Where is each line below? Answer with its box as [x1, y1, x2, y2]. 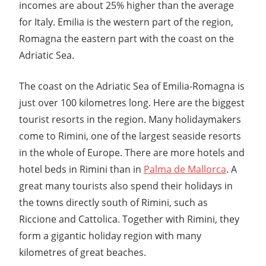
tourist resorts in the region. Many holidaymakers [19, 112, 241, 126]
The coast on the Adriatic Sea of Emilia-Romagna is [19, 79, 245, 93]
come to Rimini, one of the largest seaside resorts [19, 129, 241, 142]
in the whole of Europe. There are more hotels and [19, 145, 245, 159]
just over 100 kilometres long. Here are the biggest [19, 96, 245, 109]
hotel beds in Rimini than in [19, 162, 144, 176]
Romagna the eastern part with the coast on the [19, 31, 234, 45]
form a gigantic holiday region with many [19, 229, 201, 242]
